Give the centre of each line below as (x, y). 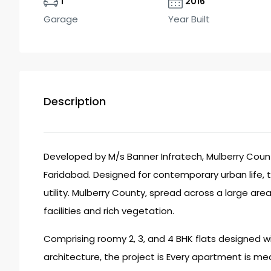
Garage (61, 19)
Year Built (189, 19)
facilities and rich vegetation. (109, 211)
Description (75, 102)
